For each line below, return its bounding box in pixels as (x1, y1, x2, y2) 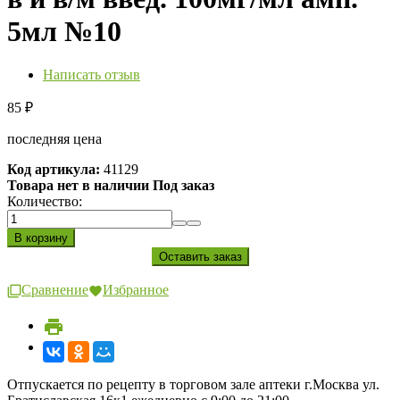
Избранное (103, 282, 169, 298)
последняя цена (7, 131, 102, 147)
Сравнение (21, 282, 88, 298)
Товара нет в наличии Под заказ (7, 178, 214, 194)
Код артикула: (7, 162, 100, 178)
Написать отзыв (43, 67, 140, 83)
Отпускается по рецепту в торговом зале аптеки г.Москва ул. (7, 376, 379, 392)
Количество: (7, 194, 82, 210)
